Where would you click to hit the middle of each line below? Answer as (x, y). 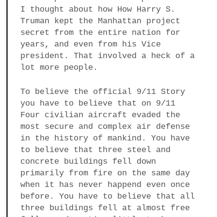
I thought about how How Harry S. (98, 10)
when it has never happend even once (105, 185)
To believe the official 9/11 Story (102, 92)
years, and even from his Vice (90, 45)
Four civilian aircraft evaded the (100, 115)
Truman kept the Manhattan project (100, 21)
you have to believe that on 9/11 (98, 103)
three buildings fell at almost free (105, 208)
